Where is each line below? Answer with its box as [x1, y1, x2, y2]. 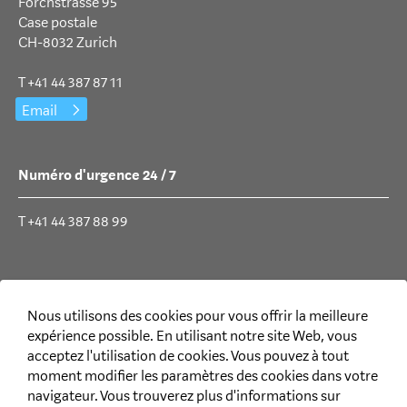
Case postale [18, 13, 97, 32]
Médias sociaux [18, 276, 117, 295]
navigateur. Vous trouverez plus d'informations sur [27, 386, 341, 405]
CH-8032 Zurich [18, 33, 117, 52]
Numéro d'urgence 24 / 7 [18, 165, 176, 184]
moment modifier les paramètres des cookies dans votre [27, 366, 378, 385]
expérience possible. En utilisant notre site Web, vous [27, 326, 357, 345]
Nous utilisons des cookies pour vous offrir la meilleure [27, 306, 368, 325]
